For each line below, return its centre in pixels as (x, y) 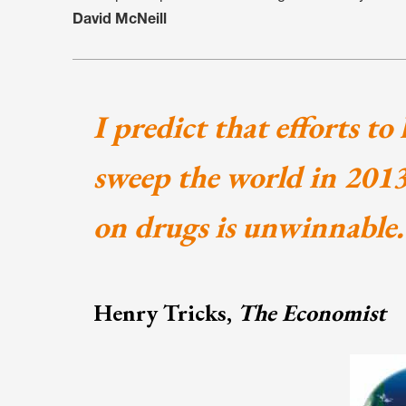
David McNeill (120, 20)
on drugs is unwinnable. (249, 226)
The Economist (312, 312)
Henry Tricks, (165, 312)
